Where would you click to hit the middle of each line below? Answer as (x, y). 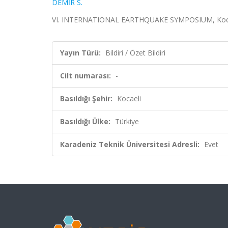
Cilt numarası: (85, 76)
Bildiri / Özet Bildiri (135, 53)
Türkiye (127, 121)
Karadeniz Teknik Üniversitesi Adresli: (130, 144)
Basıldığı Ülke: (85, 121)
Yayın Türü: (80, 53)
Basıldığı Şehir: (86, 98)
